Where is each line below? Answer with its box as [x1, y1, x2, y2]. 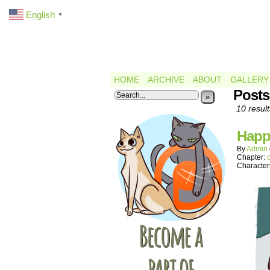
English [26, 9, 55, 20]
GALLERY [230, 75, 269, 84]
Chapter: [237, 153, 267, 162]
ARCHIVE [148, 75, 184, 84]
